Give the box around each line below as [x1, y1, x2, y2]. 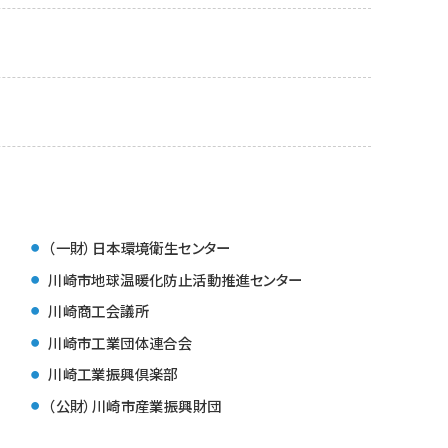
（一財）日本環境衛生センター [48, 237, 231, 258]
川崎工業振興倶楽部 [48, 363, 178, 385]
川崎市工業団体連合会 [48, 331, 193, 353]
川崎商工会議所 [48, 300, 150, 322]
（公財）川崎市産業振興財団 [48, 394, 222, 416]
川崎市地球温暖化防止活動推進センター [48, 268, 303, 290]
